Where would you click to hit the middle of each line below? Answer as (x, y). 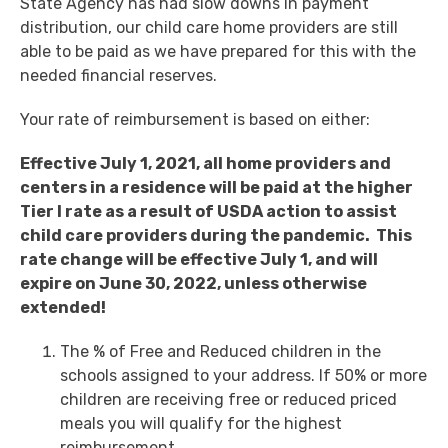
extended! (64, 308)
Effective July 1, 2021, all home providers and (205, 164)
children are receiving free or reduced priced (228, 400)
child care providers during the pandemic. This (216, 236)
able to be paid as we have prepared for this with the (218, 52)
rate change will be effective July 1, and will (199, 260)
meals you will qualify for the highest (201, 424)
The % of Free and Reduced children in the (220, 352)
